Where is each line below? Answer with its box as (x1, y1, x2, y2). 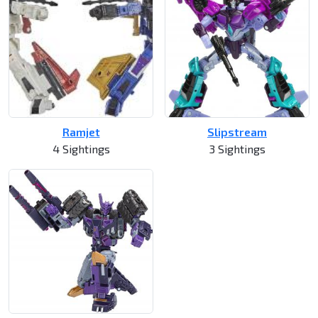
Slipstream (207, 125, 267, 139)
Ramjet (62, 125, 100, 139)
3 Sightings (209, 142, 265, 156)
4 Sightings (52, 142, 110, 156)
